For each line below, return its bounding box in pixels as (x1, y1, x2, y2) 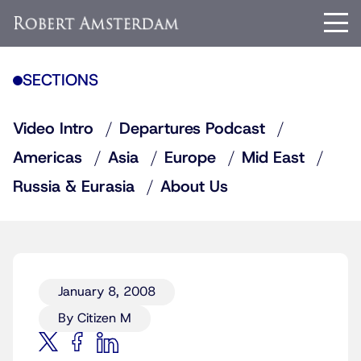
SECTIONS (23, 70, 98, 91)
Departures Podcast (119, 118, 265, 139)
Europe (164, 147, 216, 168)
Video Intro (13, 118, 93, 139)
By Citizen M (58, 310, 131, 326)
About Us (160, 176, 228, 197)
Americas (13, 147, 82, 168)
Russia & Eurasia (13, 176, 135, 197)
